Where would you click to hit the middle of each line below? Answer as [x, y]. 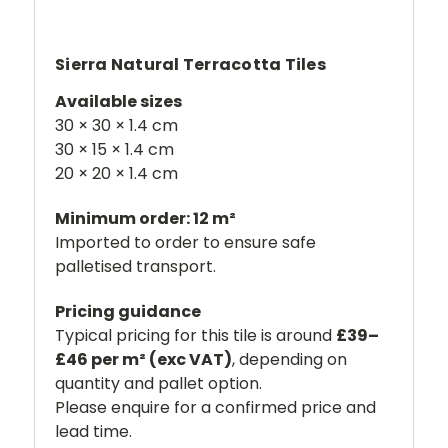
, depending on [289, 360]
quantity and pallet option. [158, 384]
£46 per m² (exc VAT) [143, 360]
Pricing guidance [128, 312]
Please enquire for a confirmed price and [215, 408]
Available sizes [118, 102]
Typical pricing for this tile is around [195, 336]
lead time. [93, 432]
